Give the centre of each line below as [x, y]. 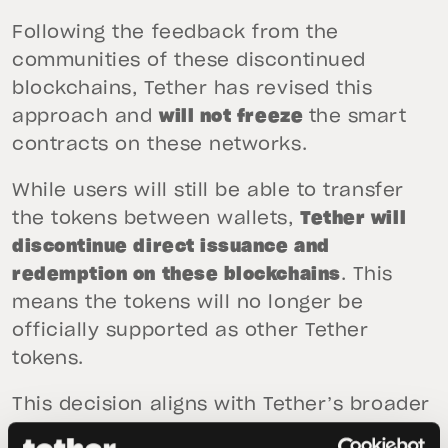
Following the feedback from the [175, 33]
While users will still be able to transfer [208, 191]
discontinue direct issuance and [171, 247]
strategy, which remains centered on [196, 433]
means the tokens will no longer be [188, 303]
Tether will [353, 219]
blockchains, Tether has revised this [192, 89]
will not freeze [234, 117]
